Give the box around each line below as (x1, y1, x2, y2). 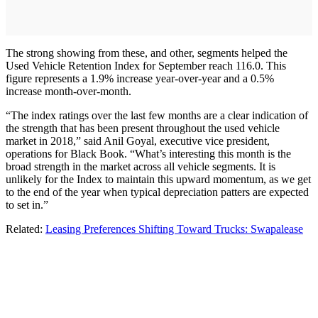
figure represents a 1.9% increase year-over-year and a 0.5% (6, 72, 274, 84)
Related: (6, 222, 45, 235)
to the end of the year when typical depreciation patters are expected (6, 185, 309, 198)
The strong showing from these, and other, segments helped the (6, 46, 287, 59)
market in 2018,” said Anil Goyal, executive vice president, (6, 134, 270, 147)
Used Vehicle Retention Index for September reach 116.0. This (6, 59, 286, 72)
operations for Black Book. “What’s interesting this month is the (6, 147, 291, 160)
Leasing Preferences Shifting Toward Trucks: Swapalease (45, 222, 303, 235)
